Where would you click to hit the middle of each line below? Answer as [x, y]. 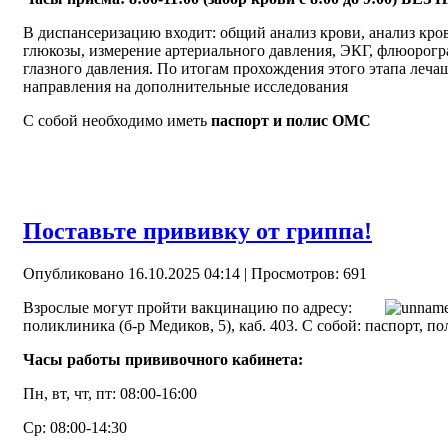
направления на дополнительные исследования [185, 86]
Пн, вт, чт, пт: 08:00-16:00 [110, 393]
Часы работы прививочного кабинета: [163, 359]
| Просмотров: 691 [303, 273]
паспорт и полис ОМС [291, 120]
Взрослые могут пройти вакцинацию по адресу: [187, 307]
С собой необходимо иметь [117, 120]
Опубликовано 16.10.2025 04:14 [131, 273]
